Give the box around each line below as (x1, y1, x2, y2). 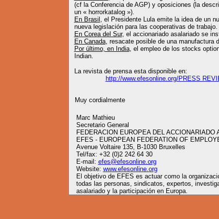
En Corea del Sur (74, 30, 122, 38)
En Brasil (74, 16, 100, 23)
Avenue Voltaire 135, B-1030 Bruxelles (76, 143, 185, 151)
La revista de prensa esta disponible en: (74, 67, 187, 75)
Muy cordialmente (74, 96, 125, 104)
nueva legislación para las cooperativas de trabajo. (74, 23, 218, 30)
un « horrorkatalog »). (74, 8, 134, 16)
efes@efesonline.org (98, 158, 156, 165)
